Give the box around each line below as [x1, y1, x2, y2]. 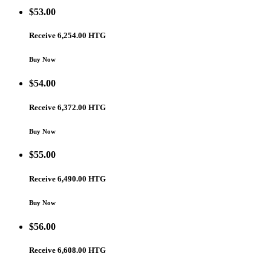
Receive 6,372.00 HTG [29, 102, 106, 112]
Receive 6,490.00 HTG [29, 174, 106, 183]
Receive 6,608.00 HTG [29, 245, 106, 255]
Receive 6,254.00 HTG [29, 31, 106, 41]
